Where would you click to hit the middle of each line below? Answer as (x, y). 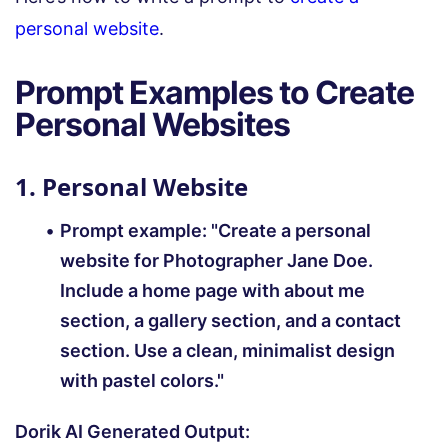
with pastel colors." (142, 381)
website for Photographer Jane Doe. (216, 261)
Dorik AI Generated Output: (132, 432)
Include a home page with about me (212, 291)
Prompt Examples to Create (214, 93)
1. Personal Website (131, 187)
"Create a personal (291, 231)
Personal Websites (152, 125)
